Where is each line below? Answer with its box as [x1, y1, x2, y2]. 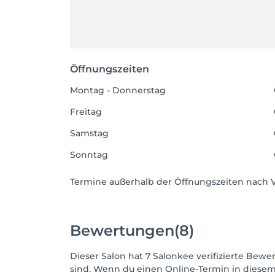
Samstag [70, 127, 109, 139]
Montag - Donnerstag [70, 84, 166, 96]
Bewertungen [70, 222, 174, 240]
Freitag [70, 106, 102, 117]
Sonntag [70, 149, 108, 160]
